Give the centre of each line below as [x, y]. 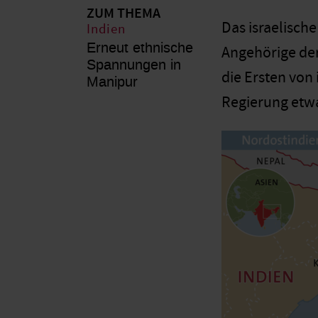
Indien [106, 29]
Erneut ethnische [140, 47]
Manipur [112, 81]
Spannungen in [134, 64]
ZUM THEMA [124, 13]
